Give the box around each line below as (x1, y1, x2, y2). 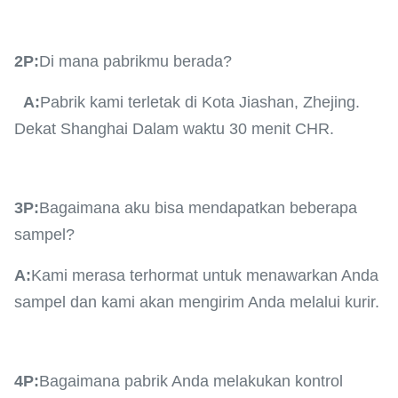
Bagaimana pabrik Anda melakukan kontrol (39, 372, 343, 390)
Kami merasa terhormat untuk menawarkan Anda (31, 267, 378, 284)
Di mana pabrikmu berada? (39, 52, 232, 70)
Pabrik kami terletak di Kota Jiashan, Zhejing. (40, 93, 360, 111)
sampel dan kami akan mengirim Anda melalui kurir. (14, 293, 379, 311)
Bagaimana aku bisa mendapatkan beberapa (39, 199, 357, 217)
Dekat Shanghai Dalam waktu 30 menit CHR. (14, 120, 334, 138)
